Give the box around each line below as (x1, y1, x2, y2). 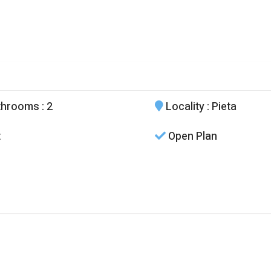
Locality (163, 99, 204, 116)
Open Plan (165, 128, 217, 145)
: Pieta (204, 99, 237, 116)
